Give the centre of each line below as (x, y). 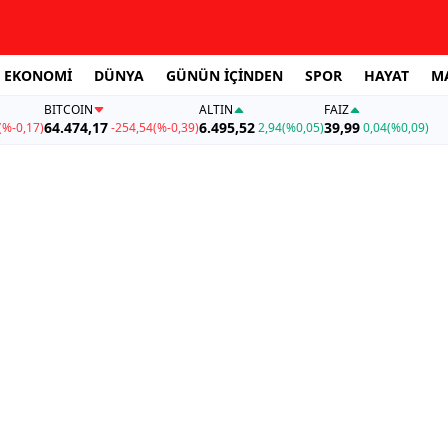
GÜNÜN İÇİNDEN (224, 75)
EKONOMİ (38, 75)
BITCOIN (68, 110)
